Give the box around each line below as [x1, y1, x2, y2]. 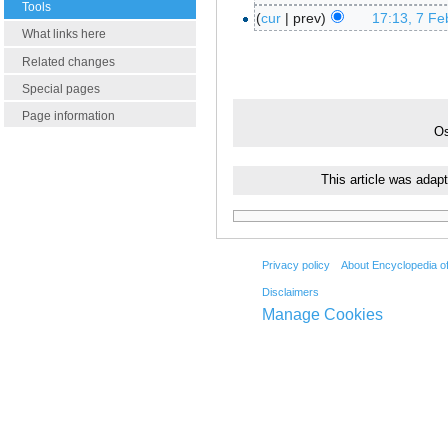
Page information [22, 108, 115, 123]
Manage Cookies [261, 306, 383, 324]
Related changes [22, 54, 115, 69]
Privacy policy [261, 258, 330, 271]
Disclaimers [261, 286, 319, 299]
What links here [22, 27, 106, 42]
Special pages [22, 81, 100, 96]
